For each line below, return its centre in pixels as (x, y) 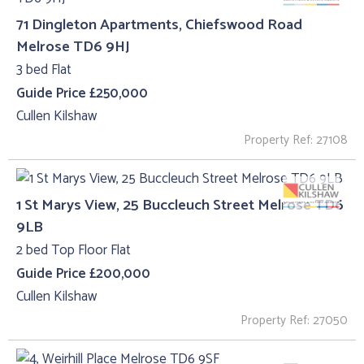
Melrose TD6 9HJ (73, 47)
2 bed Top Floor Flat (74, 250)
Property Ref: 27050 (294, 320)
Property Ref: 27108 (296, 141)
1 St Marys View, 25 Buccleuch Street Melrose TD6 (180, 206)
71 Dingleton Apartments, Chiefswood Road (159, 25)
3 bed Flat (44, 70)
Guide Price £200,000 (83, 273)
